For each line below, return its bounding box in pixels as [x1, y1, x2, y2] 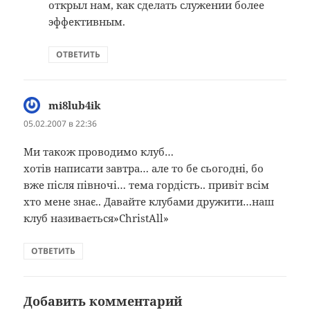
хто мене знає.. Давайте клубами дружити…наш [24, 194, 275, 208]
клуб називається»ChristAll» [24, 210, 170, 225]
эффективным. [48, 14, 126, 28]
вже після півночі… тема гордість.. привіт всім [24, 177, 270, 192]
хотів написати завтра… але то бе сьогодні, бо [24, 161, 264, 175]
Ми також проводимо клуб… [24, 144, 174, 158]
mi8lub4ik [48, 98, 102, 112]
